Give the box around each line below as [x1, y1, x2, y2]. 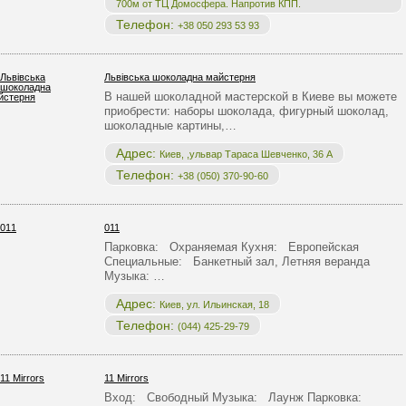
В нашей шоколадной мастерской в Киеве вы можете [104, 90, 397, 103]
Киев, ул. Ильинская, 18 [159, 299, 269, 310]
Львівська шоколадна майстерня [104, 72, 256, 82]
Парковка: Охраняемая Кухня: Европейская [104, 240, 359, 254]
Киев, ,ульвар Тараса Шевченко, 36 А [159, 149, 333, 159]
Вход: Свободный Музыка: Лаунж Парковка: [104, 391, 365, 404]
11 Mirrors [104, 372, 149, 383]
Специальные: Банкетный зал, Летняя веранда [104, 255, 370, 268]
